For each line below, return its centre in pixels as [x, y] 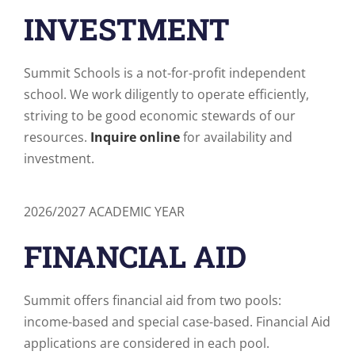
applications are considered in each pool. [147, 343]
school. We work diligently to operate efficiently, [166, 94]
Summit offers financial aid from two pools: [153, 300]
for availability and [236, 137]
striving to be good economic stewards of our [160, 116]
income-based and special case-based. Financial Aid [177, 322]
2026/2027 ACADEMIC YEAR [104, 212]
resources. [57, 137]
